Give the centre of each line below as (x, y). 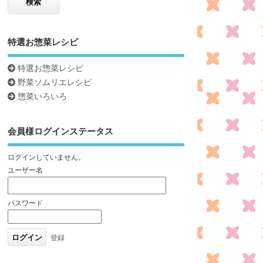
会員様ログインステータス (60, 131)
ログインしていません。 (46, 157)
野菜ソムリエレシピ (54, 82)
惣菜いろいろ (41, 97)
